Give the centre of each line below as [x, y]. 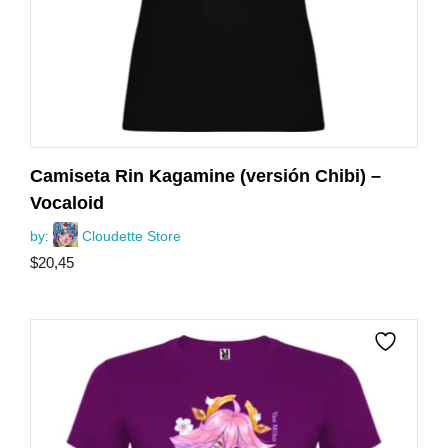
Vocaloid [67, 202]
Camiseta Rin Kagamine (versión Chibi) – [205, 175]
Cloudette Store [131, 235]
